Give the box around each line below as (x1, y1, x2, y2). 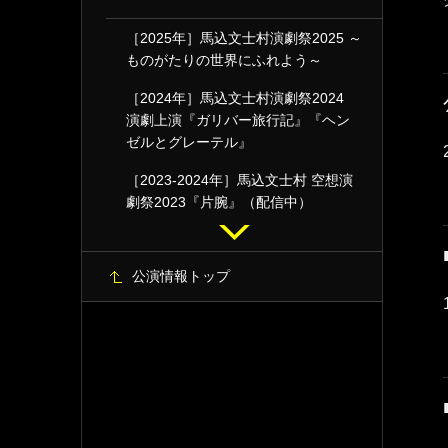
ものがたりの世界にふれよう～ (126, 52, 322, 68)
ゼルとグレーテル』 (126, 134, 252, 150)
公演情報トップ (132, 268, 230, 284)
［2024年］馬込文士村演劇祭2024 (126, 90, 358, 106)
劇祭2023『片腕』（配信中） (126, 194, 312, 210)
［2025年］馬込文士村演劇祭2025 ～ (126, 30, 362, 46)
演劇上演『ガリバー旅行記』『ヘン (126, 112, 350, 128)
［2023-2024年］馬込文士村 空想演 (126, 172, 353, 188)
